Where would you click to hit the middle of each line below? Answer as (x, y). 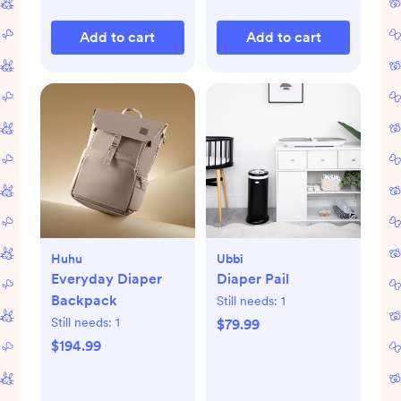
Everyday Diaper (106, 278)
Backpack (84, 300)
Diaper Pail (253, 278)
